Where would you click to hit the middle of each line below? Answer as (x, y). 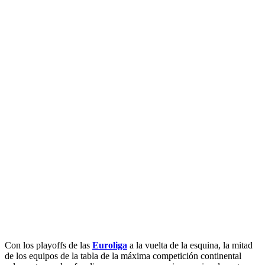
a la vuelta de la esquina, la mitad (190, 245)
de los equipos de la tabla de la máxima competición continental (123, 256)
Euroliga (110, 245)
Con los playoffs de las (49, 245)
